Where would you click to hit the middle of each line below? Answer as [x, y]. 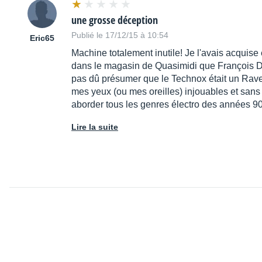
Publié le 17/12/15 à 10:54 [120, 35]
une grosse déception [115, 20]
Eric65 [42, 38]
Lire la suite [95, 127]
